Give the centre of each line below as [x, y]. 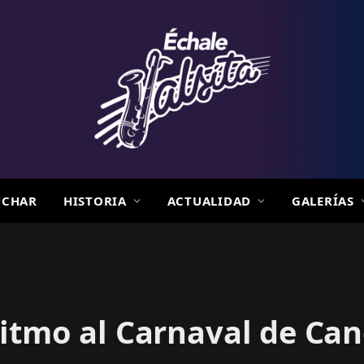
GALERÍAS [323, 201]
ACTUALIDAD [209, 201]
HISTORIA [95, 201]
